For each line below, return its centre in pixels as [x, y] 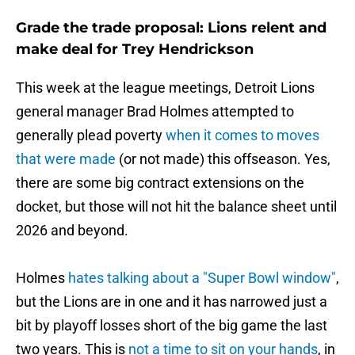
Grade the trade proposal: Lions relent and [171, 28]
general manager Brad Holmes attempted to [155, 112]
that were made [66, 159]
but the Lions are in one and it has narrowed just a [172, 302]
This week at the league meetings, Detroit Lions [165, 88]
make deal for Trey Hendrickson [135, 50]
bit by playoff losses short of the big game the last [172, 326]
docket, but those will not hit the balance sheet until [176, 207]
